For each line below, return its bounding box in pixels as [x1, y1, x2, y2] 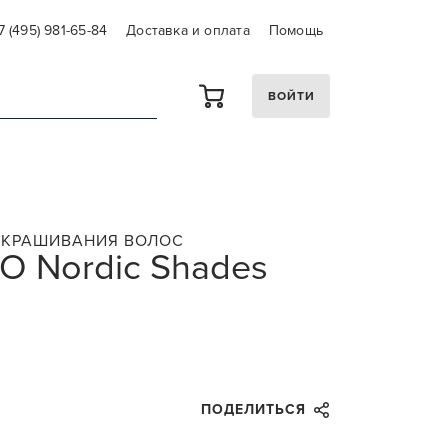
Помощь [268, 22, 323, 39]
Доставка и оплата [126, 22, 250, 39]
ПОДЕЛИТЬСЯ [201, 401, 306, 418]
